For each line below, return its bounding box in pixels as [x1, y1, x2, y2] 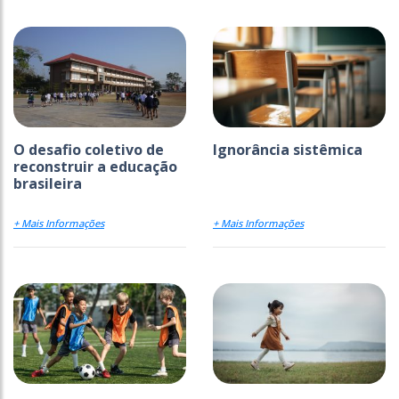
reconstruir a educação [13, 157, 177, 177]
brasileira [13, 174, 82, 194]
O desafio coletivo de [13, 140, 164, 160]
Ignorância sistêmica [213, 140, 362, 160]
